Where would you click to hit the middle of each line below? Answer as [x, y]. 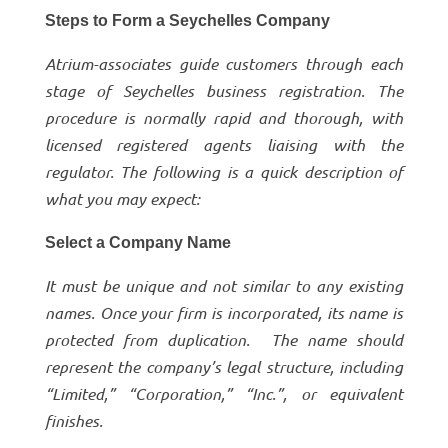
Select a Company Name [137, 242]
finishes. [73, 420]
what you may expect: [122, 198]
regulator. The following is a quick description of [224, 171]
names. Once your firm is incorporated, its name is [224, 312]
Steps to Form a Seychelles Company [187, 20]
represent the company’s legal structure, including [224, 366]
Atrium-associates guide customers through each [224, 63]
